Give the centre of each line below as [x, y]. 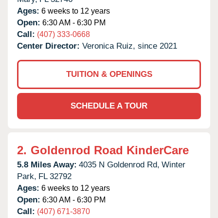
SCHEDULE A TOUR [109, 106]
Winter [173, 164]
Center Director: [50, 46]
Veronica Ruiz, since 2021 [130, 46]
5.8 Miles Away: [47, 164]
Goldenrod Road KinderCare [110, 150]
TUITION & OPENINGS [109, 74]
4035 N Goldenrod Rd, [119, 164]
